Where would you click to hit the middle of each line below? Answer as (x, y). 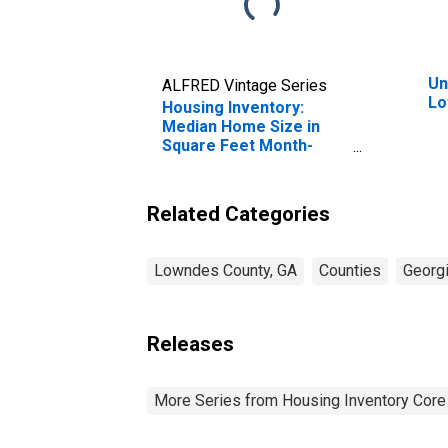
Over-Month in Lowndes (252, 164)
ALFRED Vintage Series (244, 85)
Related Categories (238, 213)
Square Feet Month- (237, 145)
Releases (190, 343)
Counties (350, 270)
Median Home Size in (241, 126)
